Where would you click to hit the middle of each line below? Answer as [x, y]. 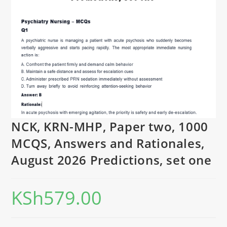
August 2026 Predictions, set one [111, 160]
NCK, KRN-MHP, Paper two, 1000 [110, 127]
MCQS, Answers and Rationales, [108, 143]
